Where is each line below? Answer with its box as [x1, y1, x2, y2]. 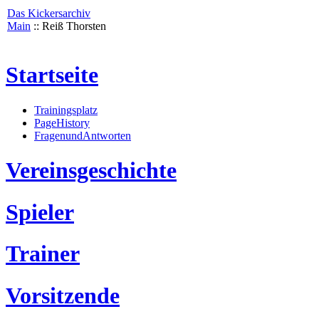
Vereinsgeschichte [6, 157, 177, 184]
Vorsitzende [6, 282, 120, 308]
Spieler [6, 199, 74, 225]
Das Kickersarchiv [7, 7, 90, 19]
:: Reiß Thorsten [31, 20, 106, 32]
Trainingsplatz [34, 103, 98, 116]
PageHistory [34, 116, 90, 129]
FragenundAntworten [34, 129, 131, 142]
